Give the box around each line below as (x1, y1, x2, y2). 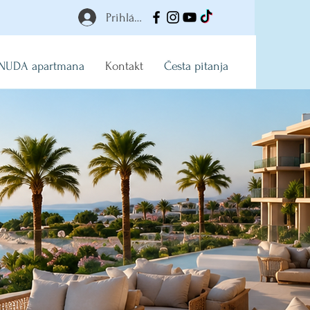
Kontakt (105, 60, 143, 73)
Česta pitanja (164, 60, 228, 73)
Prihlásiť (106, 10, 147, 24)
